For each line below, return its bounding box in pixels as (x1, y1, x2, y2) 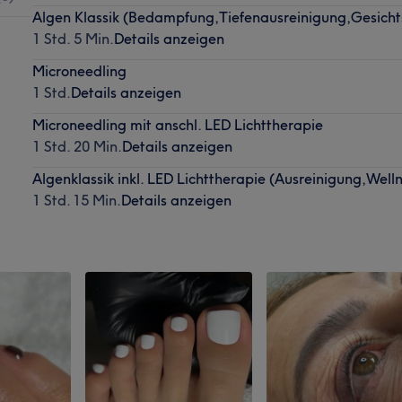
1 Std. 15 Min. (31, 190, 121, 209)
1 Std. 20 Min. (31, 136, 122, 155)
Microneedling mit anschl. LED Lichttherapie (31, 115, 323, 134)
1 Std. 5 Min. (31, 29, 114, 48)
